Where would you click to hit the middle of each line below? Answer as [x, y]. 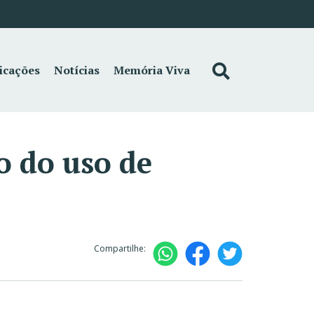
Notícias [77, 70]
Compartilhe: [120, 248]
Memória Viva [152, 70]
